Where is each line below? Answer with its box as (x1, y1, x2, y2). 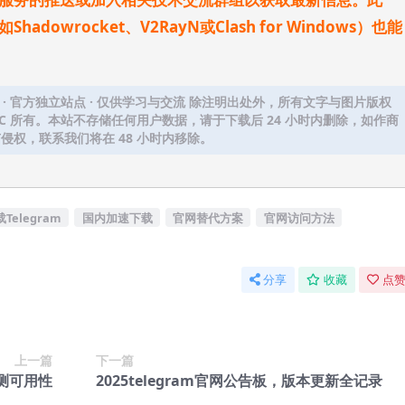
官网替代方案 (173, 209, 244, 226)
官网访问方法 (263, 209, 334, 226)
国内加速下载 (81, 209, 153, 226)
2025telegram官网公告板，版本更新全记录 (95, 371, 382, 391)
